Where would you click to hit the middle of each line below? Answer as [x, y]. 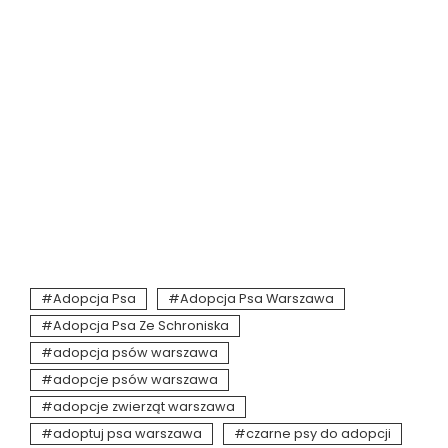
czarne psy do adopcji [318, 433]
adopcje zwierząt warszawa [144, 406]
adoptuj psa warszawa [127, 433]
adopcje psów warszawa [135, 379]
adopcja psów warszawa [135, 352]
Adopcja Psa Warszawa [257, 298]
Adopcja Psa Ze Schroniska [141, 325]
